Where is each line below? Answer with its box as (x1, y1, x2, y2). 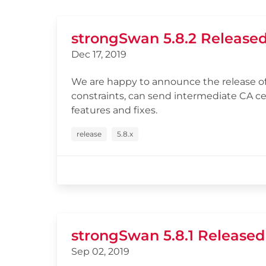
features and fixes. (71, 104, 157, 116)
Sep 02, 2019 (71, 246, 129, 257)
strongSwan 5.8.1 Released (71, 227, 265, 244)
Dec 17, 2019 (71, 49, 126, 60)
